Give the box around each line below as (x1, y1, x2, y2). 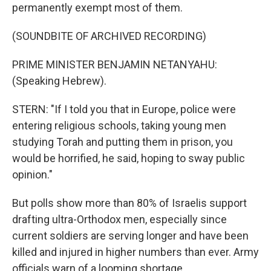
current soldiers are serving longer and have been (12, 229, 249, 242)
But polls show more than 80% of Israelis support (12, 197, 247, 209)
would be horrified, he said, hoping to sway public (12, 152, 245, 165)
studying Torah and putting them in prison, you (12, 135, 233, 148)
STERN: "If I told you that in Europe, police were (12, 103, 236, 116)
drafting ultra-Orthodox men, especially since (12, 213, 227, 226)
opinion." (12, 168, 53, 181)
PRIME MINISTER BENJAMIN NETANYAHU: (12, 58, 217, 71)
